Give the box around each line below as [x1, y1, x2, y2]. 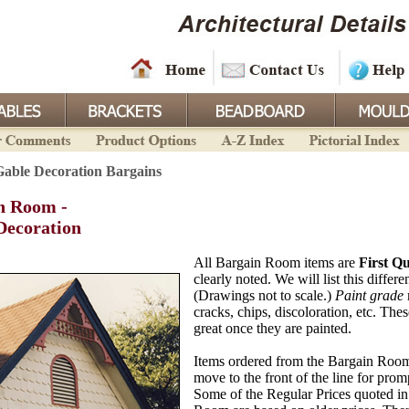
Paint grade [335, 288, 404, 303]
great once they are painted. [194, 320, 351, 336]
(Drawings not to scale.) [194, 288, 335, 303]
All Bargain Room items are [194, 255, 359, 270]
